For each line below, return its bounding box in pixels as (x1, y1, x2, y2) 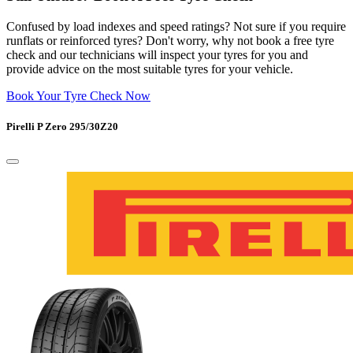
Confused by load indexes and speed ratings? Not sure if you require (6, 20, 346, 33)
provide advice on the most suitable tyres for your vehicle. (6, 62, 293, 76)
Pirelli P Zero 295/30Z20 (6, 121, 118, 133)
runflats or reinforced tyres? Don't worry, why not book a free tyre (6, 34, 334, 47)
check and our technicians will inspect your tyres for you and (6, 48, 308, 61)
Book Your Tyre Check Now (6, 89, 150, 102)
